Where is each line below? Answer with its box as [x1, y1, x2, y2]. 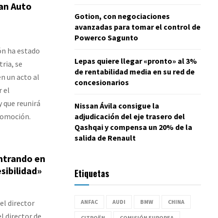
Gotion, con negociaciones [74, 11, 170, 21]
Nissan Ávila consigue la [74, 100, 159, 110]
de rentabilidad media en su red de [74, 66, 195, 76]
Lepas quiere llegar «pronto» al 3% [74, 55, 197, 66]
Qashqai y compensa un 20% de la [74, 122, 192, 132]
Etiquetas [74, 166, 109, 180]
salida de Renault [74, 132, 136, 143]
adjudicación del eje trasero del [74, 111, 185, 121]
